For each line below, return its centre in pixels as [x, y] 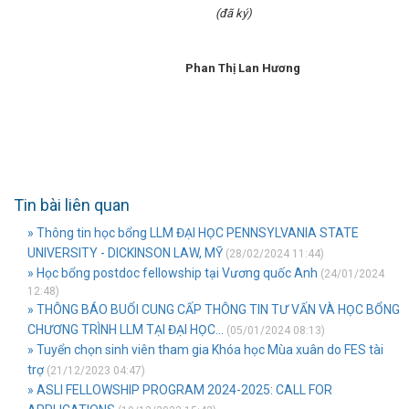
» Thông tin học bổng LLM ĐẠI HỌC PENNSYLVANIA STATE [193, 233]
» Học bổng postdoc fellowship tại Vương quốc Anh [173, 273]
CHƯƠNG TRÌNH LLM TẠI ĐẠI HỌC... [126, 330]
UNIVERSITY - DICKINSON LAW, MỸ [125, 253]
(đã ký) [184, 13]
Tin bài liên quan [72, 205]
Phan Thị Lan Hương [214, 68]
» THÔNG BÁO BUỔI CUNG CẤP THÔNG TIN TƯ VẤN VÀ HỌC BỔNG [214, 309]
